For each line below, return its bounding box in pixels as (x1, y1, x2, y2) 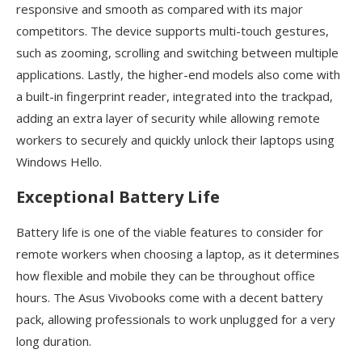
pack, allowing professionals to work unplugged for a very (16, 311, 335, 328)
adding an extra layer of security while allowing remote (16, 110, 320, 127)
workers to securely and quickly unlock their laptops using (16, 132, 335, 149)
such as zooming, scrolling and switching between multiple (16, 44, 339, 61)
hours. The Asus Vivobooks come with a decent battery (16, 289, 323, 306)
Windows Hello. (16, 154, 102, 170)
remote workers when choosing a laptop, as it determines (16, 246, 339, 263)
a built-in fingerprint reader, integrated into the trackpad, (16, 88, 333, 105)
